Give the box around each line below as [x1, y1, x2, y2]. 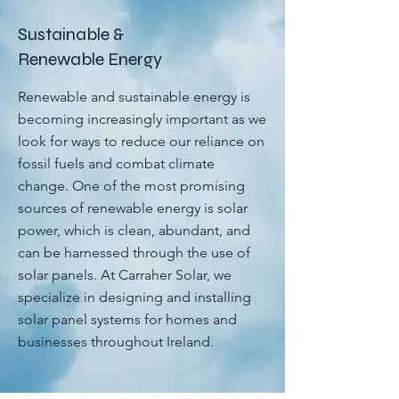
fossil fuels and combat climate [18, 155, 215, 172]
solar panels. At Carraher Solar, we [18, 266, 232, 283]
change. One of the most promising [18, 177, 245, 194]
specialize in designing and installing [18, 289, 251, 305]
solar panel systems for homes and [18, 311, 237, 328]
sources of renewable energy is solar [18, 199, 248, 216]
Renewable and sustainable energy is [18, 88, 250, 105]
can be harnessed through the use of [18, 244, 250, 261]
